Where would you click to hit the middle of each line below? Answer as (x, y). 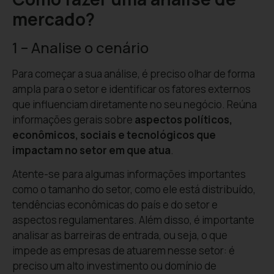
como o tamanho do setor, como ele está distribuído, (134, 189)
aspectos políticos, (183, 119)
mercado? (54, 19)
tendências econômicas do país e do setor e (115, 204)
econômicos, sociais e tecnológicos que (114, 135)
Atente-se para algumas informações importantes (129, 174)
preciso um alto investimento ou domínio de (114, 265)
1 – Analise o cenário (80, 47)
